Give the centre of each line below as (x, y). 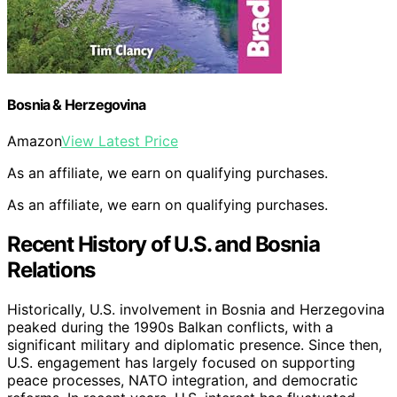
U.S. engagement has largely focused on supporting (181, 363)
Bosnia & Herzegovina (76, 104)
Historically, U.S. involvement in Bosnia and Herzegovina (196, 310)
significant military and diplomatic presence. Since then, (195, 345)
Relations (51, 270)
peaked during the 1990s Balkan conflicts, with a (170, 327)
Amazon (34, 141)
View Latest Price (120, 141)
